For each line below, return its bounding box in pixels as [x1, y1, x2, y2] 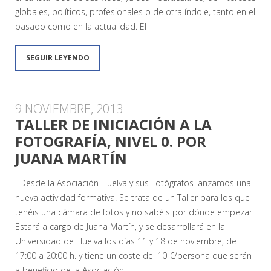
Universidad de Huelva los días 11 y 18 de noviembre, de [15, 235, 237, 247]
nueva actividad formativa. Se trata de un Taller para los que [15, 191, 250, 203]
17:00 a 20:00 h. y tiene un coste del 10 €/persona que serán [15, 249, 252, 261]
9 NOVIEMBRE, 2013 [15, 100, 123, 117]
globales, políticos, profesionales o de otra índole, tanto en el [15, 5, 255, 18]
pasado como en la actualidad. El [15, 20, 146, 32]
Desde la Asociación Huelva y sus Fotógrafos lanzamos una [15, 177, 251, 189]
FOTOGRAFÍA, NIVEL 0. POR [15, 131, 206, 151]
